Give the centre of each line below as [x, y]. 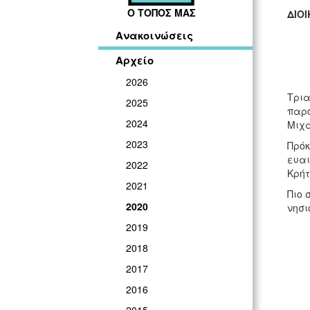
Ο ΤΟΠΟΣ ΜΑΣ [161, 13]
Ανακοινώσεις [154, 36]
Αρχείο [135, 61]
